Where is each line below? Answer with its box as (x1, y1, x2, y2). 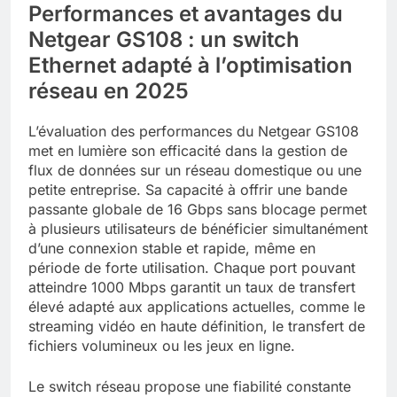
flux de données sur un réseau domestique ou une (28, 160, 362, 179)
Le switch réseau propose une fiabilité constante (28, 377, 351, 395)
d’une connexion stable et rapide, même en (28, 238, 315, 257)
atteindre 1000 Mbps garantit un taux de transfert (28, 277, 355, 296)
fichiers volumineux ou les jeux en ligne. (28, 336, 295, 354)
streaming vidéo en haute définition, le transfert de (28, 316, 365, 335)
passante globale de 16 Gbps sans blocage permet (28, 199, 367, 218)
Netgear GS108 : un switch (28, 27, 300, 53)
